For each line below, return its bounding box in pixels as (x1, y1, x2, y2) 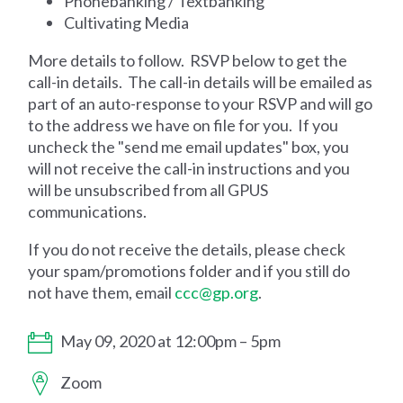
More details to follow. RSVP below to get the (28, 49, 348, 70)
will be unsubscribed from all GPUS (28, 179, 269, 200)
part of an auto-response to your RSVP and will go (28, 93, 373, 113)
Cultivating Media (64, 12, 190, 32)
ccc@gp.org (175, 282, 259, 302)
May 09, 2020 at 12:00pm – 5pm (58, 330, 282, 351)
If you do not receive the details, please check (28, 238, 346, 259)
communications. (28, 201, 148, 221)
